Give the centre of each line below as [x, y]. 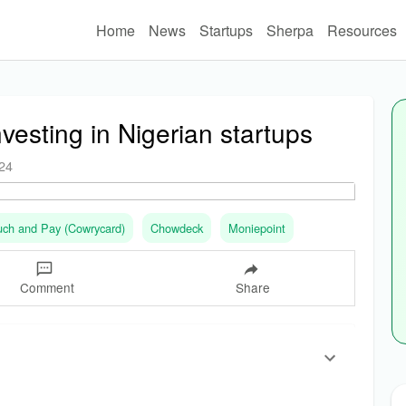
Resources [362, 30]
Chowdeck [177, 227]
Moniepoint [257, 227]
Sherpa [290, 30]
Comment [47, 288]
